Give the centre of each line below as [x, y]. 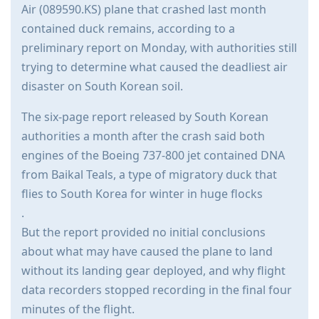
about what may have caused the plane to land [147, 251]
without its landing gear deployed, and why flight [153, 270]
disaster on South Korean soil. [102, 86]
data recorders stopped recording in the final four [157, 289]
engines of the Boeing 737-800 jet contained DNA [153, 155]
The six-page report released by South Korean [145, 116]
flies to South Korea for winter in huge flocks [142, 193]
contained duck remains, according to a [128, 28]
